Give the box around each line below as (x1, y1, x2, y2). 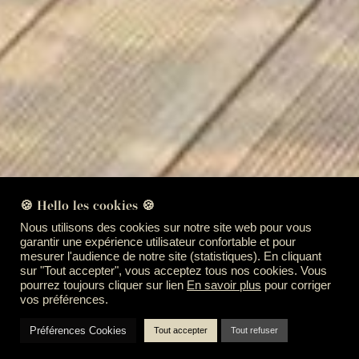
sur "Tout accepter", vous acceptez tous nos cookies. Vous (20, 264, 327, 277)
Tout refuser (231, 325, 278, 335)
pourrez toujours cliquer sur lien (20, 279, 187, 292)
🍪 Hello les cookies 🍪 (20, 200, 155, 213)
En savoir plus (187, 279, 261, 292)
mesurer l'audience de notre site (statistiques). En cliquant (20, 250, 321, 263)
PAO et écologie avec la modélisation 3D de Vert (16, 333, 325, 348)
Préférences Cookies (30, 325, 127, 337)
